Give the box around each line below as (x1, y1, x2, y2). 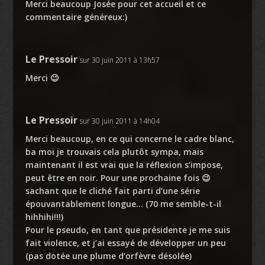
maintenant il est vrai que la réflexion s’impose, (25, 159, 223, 171)
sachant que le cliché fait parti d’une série (25, 185, 200, 197)
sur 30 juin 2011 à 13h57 (79, 55, 160, 66)
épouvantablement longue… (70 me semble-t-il (25, 198, 221, 210)
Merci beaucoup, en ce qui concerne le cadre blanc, (25, 133, 234, 145)
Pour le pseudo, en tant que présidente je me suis (25, 224, 230, 236)
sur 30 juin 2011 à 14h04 (79, 116, 160, 127)
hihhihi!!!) (25, 211, 63, 223)
